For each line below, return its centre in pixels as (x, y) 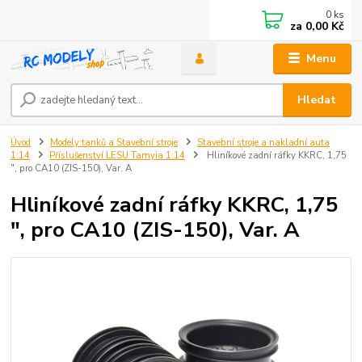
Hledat (317, 100)
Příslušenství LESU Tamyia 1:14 (117, 156)
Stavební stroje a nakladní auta (263, 143)
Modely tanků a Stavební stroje (114, 143)
